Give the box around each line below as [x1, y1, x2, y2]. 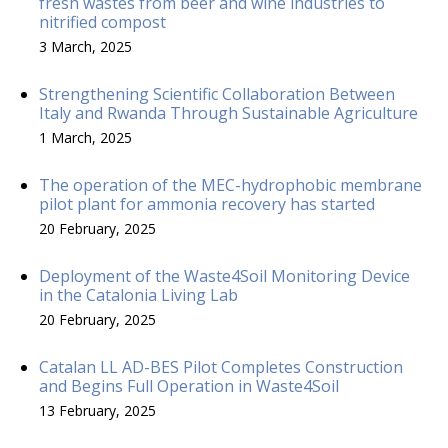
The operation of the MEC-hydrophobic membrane [39, 173, 422, 196]
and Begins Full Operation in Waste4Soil [39, 374, 339, 397]
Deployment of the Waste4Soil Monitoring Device [39, 264, 410, 287]
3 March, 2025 [39, 36, 132, 56]
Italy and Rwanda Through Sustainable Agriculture [39, 101, 418, 124]
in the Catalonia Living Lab [39, 283, 238, 306]
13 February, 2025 [39, 400, 156, 420]
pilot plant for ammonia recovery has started [39, 192, 375, 215]
